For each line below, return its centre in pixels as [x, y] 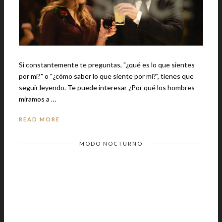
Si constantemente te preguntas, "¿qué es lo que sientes [107, 65]
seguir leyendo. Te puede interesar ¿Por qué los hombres [43, 88]
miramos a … [37, 99]
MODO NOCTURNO [111, 144]
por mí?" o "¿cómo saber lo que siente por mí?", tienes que [106, 76]
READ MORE [39, 119]
